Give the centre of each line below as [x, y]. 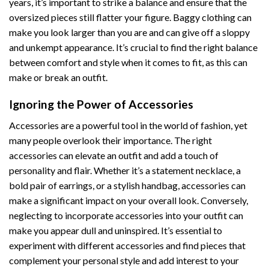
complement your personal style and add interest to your [124, 260]
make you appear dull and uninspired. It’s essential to [116, 230]
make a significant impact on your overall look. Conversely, [128, 200]
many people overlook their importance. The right [110, 140]
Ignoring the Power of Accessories [101, 104]
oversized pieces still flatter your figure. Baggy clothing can [130, 17]
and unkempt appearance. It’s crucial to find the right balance [133, 47]
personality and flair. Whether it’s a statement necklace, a [125, 170]
